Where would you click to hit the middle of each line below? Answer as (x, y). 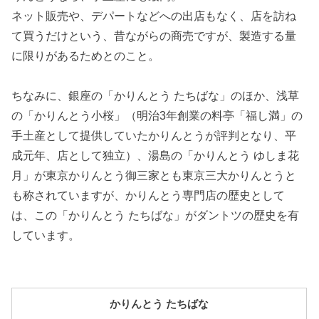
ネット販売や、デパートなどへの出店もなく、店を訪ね (154, 16)
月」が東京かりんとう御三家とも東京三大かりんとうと (154, 175)
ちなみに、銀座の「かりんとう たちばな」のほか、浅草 (156, 95)
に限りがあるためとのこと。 (86, 56)
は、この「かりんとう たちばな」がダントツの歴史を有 (156, 215)
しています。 (46, 235)
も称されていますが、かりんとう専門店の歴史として (148, 195)
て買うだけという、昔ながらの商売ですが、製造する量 (154, 36)
